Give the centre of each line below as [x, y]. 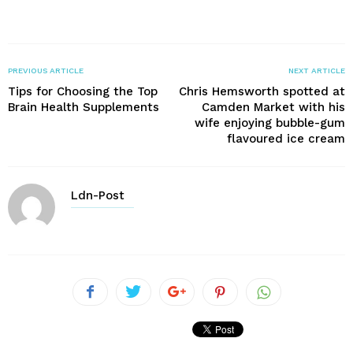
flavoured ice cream [286, 138]
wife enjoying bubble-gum [270, 123]
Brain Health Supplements [84, 107]
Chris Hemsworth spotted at [262, 91]
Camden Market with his [273, 107]
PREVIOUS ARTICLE [46, 70]
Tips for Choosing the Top [83, 91]
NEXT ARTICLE [317, 70]
